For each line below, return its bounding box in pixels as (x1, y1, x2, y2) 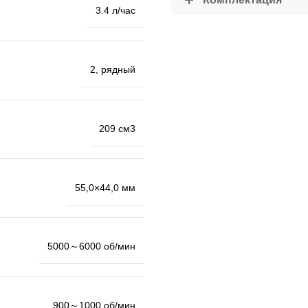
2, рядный (90, 64, 135, 76)
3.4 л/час (96, 5, 135, 16)
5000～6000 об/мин (47, 241, 135, 252)
